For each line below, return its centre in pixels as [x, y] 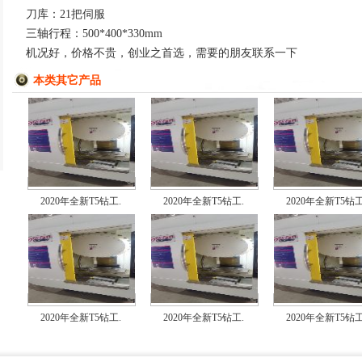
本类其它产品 [67, 80]
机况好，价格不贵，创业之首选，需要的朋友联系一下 [162, 53]
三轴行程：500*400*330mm [94, 34]
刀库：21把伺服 [65, 14]
